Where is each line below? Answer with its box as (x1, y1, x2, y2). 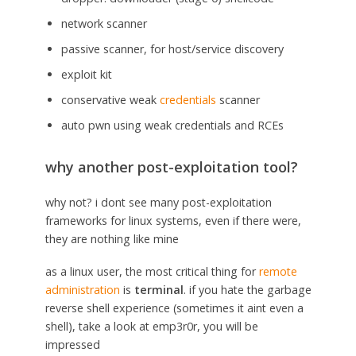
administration (44, 281, 120, 297)
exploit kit (60, 66, 112, 82)
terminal (133, 281, 184, 297)
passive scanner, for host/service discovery (60, 41, 284, 57)
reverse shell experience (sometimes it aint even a (44, 300, 304, 315)
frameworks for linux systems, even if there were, (44, 212, 301, 228)
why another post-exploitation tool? (44, 157, 298, 176)
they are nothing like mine (44, 230, 179, 246)
